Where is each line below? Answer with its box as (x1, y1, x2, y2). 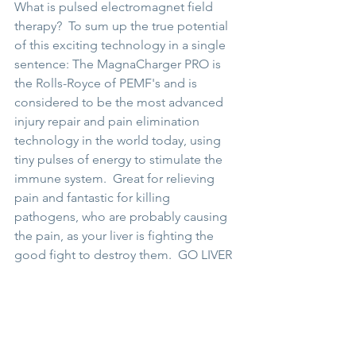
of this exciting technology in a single (14, 37, 229, 52)
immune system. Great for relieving (14, 170, 218, 186)
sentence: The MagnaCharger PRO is (14, 56, 224, 72)
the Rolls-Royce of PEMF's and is (14, 75, 200, 91)
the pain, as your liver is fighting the (14, 227, 217, 243)
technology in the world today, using (14, 132, 224, 148)
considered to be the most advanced (14, 94, 226, 110)
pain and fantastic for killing (14, 189, 173, 205)
